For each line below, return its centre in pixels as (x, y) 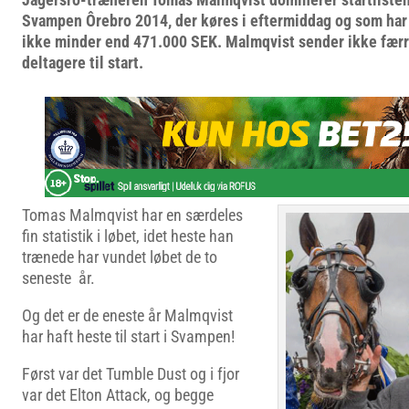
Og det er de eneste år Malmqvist (127, 315)
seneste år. (58, 278)
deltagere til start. (83, 63)
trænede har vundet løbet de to (120, 257)
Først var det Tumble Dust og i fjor (131, 374)
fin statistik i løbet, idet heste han (128, 236)
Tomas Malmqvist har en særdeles (132, 215)
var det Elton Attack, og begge (118, 395)
